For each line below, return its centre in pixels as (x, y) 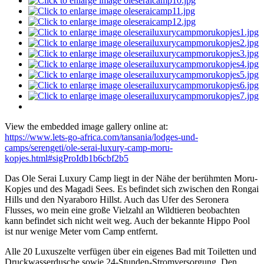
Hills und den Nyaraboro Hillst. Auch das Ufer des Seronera (117, 200)
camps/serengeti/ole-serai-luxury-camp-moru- (89, 148)
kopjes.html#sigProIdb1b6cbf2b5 (67, 159)
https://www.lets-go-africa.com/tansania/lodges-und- (101, 137)
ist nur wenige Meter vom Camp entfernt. (81, 232)
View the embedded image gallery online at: (86, 127)
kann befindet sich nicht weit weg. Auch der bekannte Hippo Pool (127, 221)
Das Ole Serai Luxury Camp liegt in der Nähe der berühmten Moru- (131, 179)
